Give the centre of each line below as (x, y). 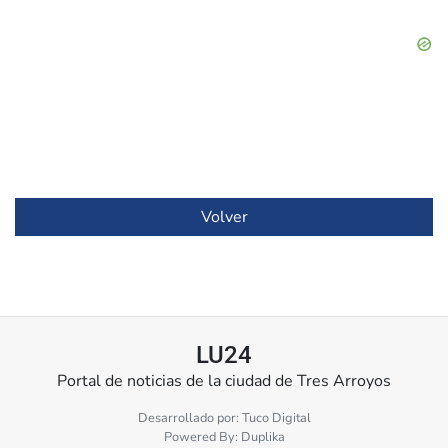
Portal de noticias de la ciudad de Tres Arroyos (224, 381)
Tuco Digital (276, 418)
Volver (224, 217)
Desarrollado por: (189, 418)
